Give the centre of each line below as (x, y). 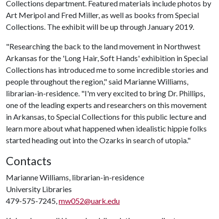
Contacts (29, 161)
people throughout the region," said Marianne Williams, (97, 81)
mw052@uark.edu (89, 201)
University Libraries (39, 189)
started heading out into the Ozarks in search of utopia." (98, 140)
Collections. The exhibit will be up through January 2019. (101, 27)
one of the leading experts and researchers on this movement (106, 105)
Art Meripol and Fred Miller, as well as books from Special (102, 15)
